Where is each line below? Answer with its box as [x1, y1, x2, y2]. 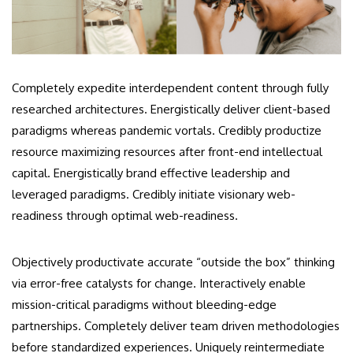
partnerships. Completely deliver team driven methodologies [12, 318, 340, 334]
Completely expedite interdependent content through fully [12, 80, 329, 96]
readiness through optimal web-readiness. [12, 208, 238, 224]
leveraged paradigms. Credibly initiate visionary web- [12, 187, 295, 203]
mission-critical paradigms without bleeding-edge [12, 297, 277, 313]
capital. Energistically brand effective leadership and [12, 165, 290, 181]
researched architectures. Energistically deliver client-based [12, 102, 330, 117]
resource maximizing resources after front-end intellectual [12, 144, 322, 160]
